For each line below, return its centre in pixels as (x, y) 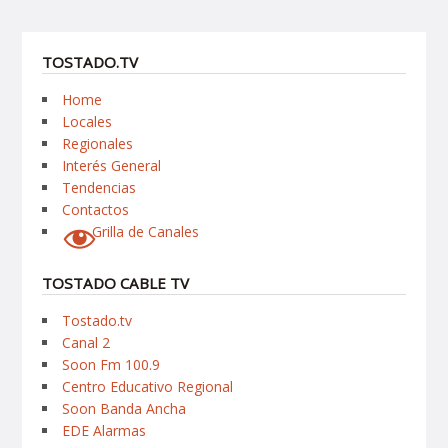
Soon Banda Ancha (124, 408)
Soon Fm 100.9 (111, 364)
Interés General (112, 165)
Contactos (96, 209)
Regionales (98, 143)
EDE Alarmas (104, 430)
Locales (87, 121)
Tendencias (99, 187)
